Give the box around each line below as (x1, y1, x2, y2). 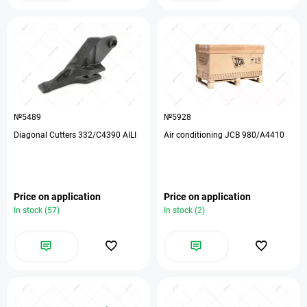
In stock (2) (164, 206, 205, 215)
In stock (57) (14, 206, 60, 215)
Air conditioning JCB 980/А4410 (164, 130, 284, 140)
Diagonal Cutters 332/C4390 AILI (14, 130, 136, 140)
